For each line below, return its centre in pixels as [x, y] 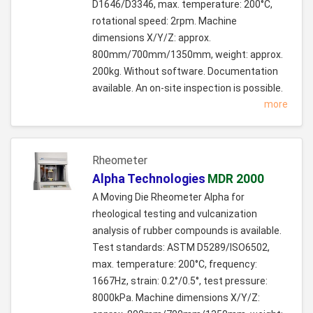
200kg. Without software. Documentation [185, 72]
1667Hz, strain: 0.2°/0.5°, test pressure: [180, 281]
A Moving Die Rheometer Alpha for [168, 197]
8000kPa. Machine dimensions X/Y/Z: [176, 298]
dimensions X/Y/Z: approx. [152, 38]
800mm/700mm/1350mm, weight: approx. [188, 55]
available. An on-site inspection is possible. [188, 88]
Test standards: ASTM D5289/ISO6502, [181, 248]
